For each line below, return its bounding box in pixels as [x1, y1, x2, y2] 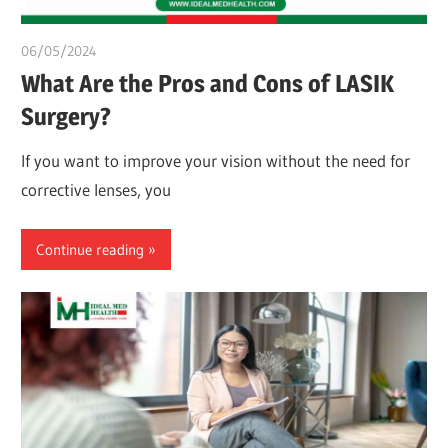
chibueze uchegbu [97, 42, 208, 61]
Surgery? [21, 101, 112, 131]
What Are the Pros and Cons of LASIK [21, 68, 395, 98]
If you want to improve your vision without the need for [21, 149, 411, 171]
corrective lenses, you [21, 178, 172, 200]
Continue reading [36, 239, 145, 259]
